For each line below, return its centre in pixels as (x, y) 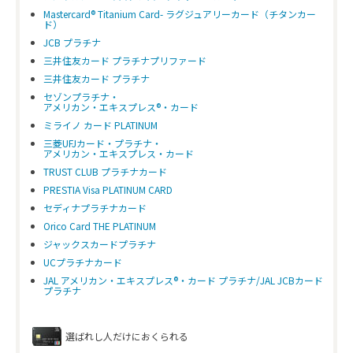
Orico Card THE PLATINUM (100, 226)
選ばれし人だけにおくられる (127, 336)
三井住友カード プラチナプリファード (125, 61)
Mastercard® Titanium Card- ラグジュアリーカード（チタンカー (180, 14)
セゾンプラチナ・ (81, 97)
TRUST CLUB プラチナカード (105, 172)
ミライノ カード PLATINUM (100, 125)
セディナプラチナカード (95, 208)
